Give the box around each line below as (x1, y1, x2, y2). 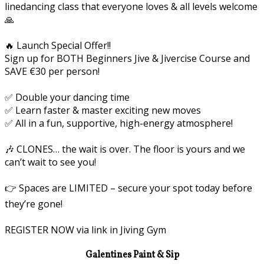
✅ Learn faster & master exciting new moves (5, 103, 201, 117)
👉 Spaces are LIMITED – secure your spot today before (5, 181, 252, 194)
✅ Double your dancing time (5, 90, 130, 104)
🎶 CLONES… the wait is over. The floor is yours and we (5, 142, 245, 156)
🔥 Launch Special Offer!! (5, 38, 111, 52)
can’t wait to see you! (5, 155, 96, 169)
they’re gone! (5, 197, 62, 210)
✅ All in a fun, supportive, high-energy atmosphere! (5, 116, 233, 130)
